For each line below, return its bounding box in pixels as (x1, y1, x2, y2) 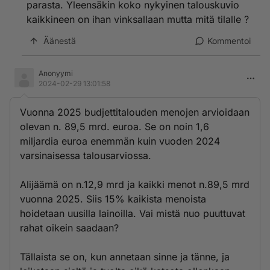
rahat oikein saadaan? (20, 222, 119, 234)
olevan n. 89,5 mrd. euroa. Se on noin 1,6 (20, 121, 209, 133)
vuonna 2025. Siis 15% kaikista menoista (20, 193, 206, 205)
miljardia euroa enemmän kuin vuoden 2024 (20, 135, 220, 147)
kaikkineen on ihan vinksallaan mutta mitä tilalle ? (27, 13, 249, 25)
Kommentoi (207, 36, 251, 46)
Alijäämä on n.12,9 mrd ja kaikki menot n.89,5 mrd (20, 178, 250, 190)
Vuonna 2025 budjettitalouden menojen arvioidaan (20, 106, 250, 118)
